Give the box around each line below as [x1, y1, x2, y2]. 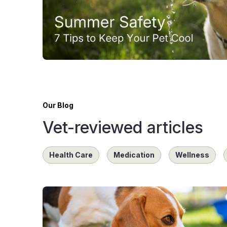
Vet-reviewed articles [43, 118, 203, 138]
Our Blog [43, 101, 73, 110]
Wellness [175, 150, 209, 160]
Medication [113, 150, 155, 160]
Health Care [49, 150, 93, 160]
